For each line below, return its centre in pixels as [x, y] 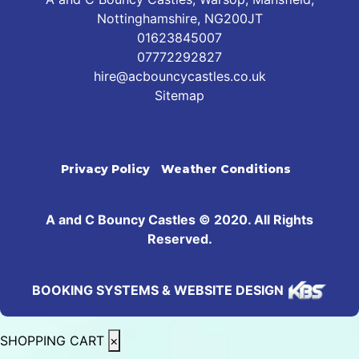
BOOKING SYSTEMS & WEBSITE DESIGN [158, 290]
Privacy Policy [105, 169]
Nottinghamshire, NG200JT [179, 19]
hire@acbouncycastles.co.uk [179, 77]
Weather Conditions [226, 169]
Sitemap [179, 96]
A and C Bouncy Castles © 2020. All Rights [179, 220]
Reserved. [179, 239]
